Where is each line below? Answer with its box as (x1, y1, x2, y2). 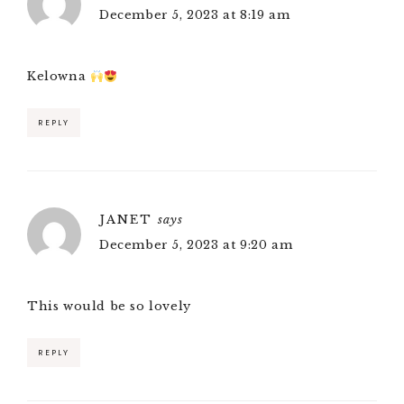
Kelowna (27, 69, 90, 85)
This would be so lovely (27, 298, 191, 315)
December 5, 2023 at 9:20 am (99, 237, 293, 253)
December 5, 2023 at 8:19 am (99, 7, 290, 23)
